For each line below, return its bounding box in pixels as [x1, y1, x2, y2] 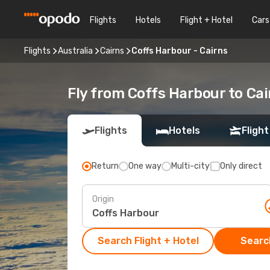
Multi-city [171, 161, 210, 171]
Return [92, 161, 119, 171]
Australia [58, 45, 93, 56]
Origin [92, 193, 114, 204]
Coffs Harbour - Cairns [131, 45, 228, 56]
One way [128, 161, 162, 171]
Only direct [220, 161, 262, 171]
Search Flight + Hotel [97, 235, 199, 246]
